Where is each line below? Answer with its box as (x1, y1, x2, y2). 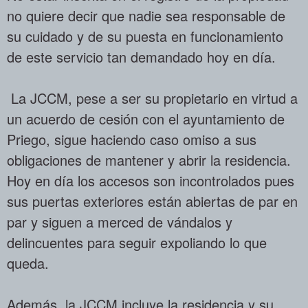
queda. (7, 252, 49, 273)
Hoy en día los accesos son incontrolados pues (7, 170, 294, 190)
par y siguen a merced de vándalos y (7, 211, 232, 232)
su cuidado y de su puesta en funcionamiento (7, 25, 283, 46)
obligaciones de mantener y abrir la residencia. (7, 149, 291, 170)
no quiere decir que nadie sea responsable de (7, 5, 285, 25)
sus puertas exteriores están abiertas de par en (7, 190, 298, 211)
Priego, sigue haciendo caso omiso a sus (7, 129, 256, 149)
